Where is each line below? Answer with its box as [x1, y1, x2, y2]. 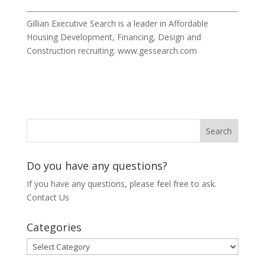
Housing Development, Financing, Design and [26, 31, 201, 43]
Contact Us [26, 191, 69, 203]
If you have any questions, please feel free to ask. [26, 177, 216, 189]
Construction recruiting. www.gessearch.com [26, 44, 197, 56]
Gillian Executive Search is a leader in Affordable [26, 17, 208, 29]
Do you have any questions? [26, 158, 167, 173]
